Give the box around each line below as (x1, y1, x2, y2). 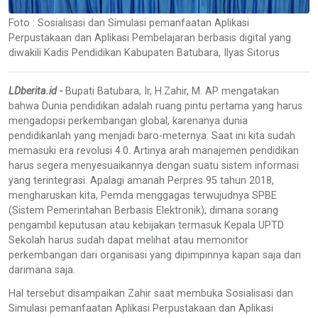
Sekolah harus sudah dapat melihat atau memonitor (9, 234, 248, 246)
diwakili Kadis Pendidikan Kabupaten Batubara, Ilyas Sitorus (9, 46, 280, 59)
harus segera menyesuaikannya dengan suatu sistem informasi (9, 159, 299, 172)
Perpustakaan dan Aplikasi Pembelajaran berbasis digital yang (9, 31, 291, 44)
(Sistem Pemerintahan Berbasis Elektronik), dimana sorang (9, 204, 278, 216)
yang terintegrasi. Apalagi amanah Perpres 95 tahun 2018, (9, 174, 274, 187)
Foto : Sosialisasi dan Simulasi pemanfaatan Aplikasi (9, 16, 249, 29)
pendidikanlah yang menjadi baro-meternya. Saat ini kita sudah (9, 129, 295, 142)
